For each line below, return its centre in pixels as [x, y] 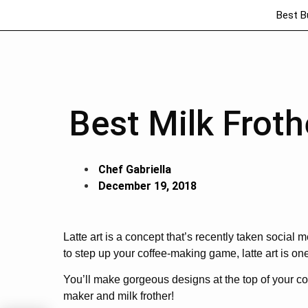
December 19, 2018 [147, 186]
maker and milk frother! [119, 296]
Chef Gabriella [135, 169]
